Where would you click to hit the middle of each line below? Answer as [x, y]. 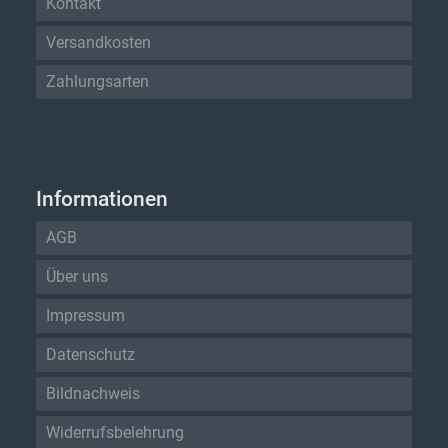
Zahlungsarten [98, 81]
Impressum [86, 315]
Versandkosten [99, 42]
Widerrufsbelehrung [115, 432]
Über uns [77, 276]
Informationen [102, 198]
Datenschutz [91, 354]
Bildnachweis [93, 393]
